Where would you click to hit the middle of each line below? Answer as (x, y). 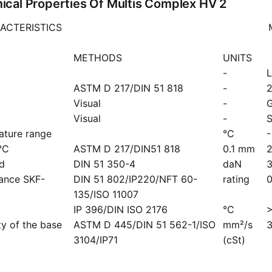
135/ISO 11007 (106, 194)
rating (236, 179)
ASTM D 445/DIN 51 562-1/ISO (144, 224)
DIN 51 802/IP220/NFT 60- (135, 179)
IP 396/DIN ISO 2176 (121, 209)
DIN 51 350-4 (104, 164)
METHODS (98, 57)
